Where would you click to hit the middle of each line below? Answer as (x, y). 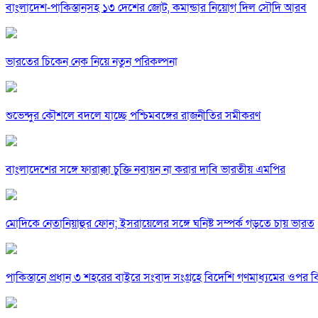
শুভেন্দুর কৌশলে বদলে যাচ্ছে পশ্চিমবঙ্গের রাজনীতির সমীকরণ (133, 116)
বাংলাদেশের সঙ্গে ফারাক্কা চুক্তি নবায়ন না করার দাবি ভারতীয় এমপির (146, 170)
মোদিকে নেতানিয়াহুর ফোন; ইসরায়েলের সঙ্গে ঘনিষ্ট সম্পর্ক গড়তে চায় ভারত (160, 224)
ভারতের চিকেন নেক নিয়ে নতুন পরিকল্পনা (92, 62)
